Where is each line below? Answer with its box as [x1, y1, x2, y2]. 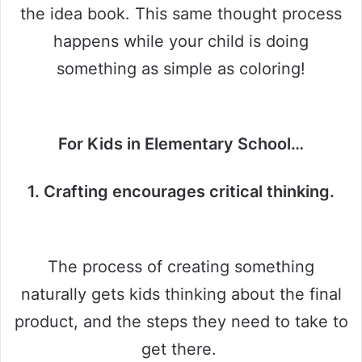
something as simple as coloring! [57, 58, 305, 78]
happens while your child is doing [53, 31, 309, 51]
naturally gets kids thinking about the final [20, 284, 342, 304]
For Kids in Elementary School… [58, 133, 304, 154]
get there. [141, 339, 221, 359]
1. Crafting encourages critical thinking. [27, 181, 335, 201]
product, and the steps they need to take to [14, 311, 348, 331]
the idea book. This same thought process [20, 3, 342, 23]
